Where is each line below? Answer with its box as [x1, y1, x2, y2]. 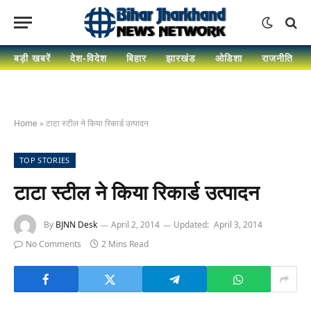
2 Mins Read [101, 238, 149, 250]
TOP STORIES [19, 155, 70, 165]
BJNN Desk [56, 219, 97, 231]
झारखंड [165, 51, 196, 65]
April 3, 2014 [214, 219, 262, 231]
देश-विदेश [69, 51, 107, 65]
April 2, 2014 [111, 219, 160, 231]
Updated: [174, 219, 209, 231]
